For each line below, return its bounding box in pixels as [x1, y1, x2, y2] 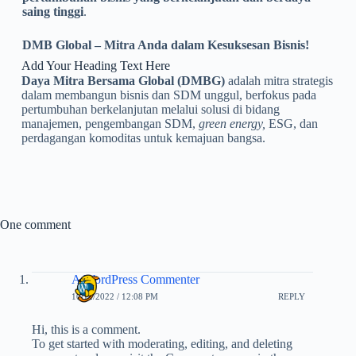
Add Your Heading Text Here [21, 58, 170, 72]
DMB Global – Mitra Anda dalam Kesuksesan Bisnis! [21, 37, 309, 52]
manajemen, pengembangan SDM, [21, 116, 199, 130]
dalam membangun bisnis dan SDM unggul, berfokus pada [21, 87, 316, 102]
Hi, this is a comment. [32, 322, 141, 336]
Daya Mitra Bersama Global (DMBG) [21, 73, 225, 87]
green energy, [198, 116, 265, 130]
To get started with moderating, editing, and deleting [32, 336, 292, 350]
